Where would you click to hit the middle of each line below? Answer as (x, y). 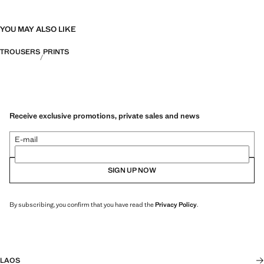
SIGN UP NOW (132, 170)
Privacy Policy (176, 204)
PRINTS (56, 52)
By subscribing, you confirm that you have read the (82, 204)
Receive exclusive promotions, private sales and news (105, 115)
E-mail (26, 139)
